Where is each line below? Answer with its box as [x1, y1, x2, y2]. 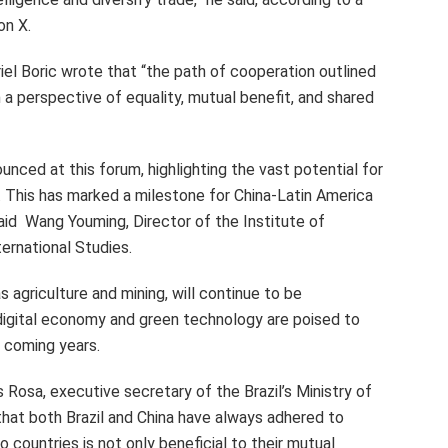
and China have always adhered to [104, 407, 344, 427]
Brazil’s [244, 381, 292, 401]
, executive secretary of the [43, 381, 244, 401]
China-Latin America [234, 185, 373, 205]
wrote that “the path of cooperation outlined [57, 61, 376, 81]
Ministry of [292, 381, 372, 401]
